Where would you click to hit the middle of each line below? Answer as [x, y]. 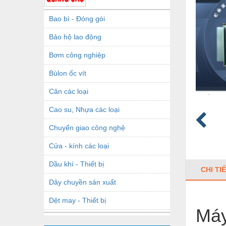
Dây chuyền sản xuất [82, 182]
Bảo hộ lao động [75, 37]
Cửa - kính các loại [79, 146]
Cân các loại [69, 91]
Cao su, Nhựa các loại [84, 109]
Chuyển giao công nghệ [87, 127]
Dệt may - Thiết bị [77, 200]
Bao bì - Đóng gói [77, 18]
